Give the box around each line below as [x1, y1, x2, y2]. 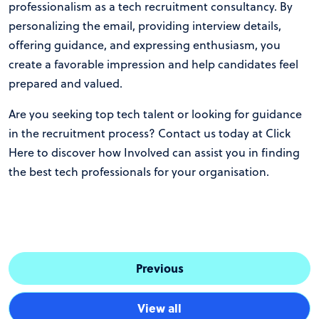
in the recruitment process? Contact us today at [9, 125, 266, 141]
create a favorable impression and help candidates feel [9, 56, 298, 72]
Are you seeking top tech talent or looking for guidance [9, 106, 302, 122]
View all [137, 300, 182, 316]
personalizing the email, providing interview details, [9, 18, 281, 33]
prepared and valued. [9, 75, 122, 91]
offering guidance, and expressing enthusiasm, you [9, 37, 281, 53]
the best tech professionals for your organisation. [9, 164, 269, 179]
